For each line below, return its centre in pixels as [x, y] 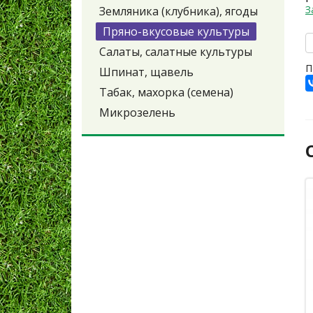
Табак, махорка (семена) [166, 93]
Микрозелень [137, 113]
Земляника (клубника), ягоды [179, 12]
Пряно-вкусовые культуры [176, 32]
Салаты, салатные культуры [176, 52]
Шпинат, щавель [146, 72]
